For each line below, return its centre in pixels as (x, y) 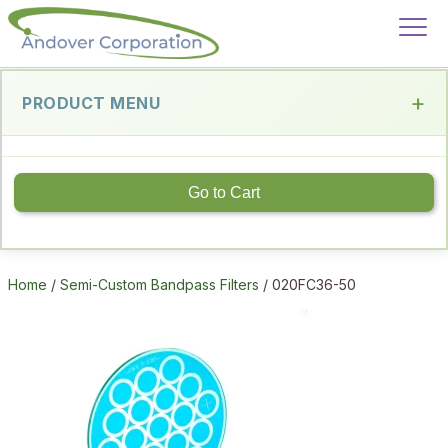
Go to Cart (224, 193)
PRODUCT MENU (91, 102)
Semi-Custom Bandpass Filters (159, 285)
